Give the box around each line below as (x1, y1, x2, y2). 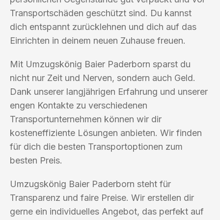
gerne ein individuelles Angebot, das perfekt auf (10, 206, 204, 217)
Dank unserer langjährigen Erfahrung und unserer (10, 86, 208, 97)
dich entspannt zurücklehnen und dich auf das (10, 21, 196, 32)
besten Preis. (10, 155, 62, 165)
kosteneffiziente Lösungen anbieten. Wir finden (10, 127, 202, 138)
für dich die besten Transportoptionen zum (10, 141, 183, 152)
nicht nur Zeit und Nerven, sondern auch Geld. (10, 72, 195, 83)
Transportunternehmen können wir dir (10, 113, 162, 124)
